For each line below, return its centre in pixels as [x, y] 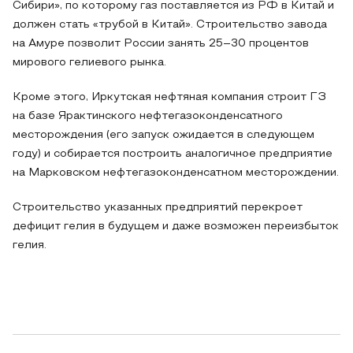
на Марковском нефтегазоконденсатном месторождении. [176, 173]
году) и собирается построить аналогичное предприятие [173, 154]
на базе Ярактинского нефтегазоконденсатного [148, 116]
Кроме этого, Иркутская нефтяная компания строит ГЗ [169, 97]
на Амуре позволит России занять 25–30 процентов [161, 44]
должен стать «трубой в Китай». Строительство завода [170, 25]
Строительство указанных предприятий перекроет [158, 208]
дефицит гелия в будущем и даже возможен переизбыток [176, 227]
